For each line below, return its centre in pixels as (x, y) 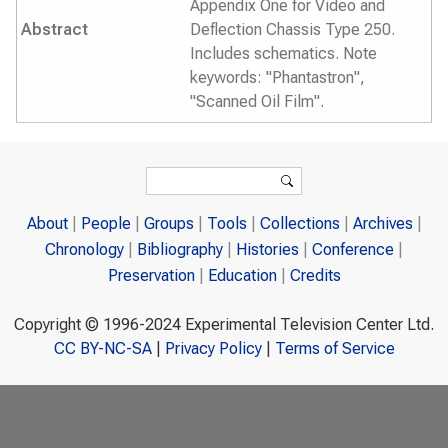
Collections (299, 224)
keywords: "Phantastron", (277, 77)
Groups (168, 224)
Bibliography (180, 250)
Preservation (151, 276)
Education (242, 276)
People (105, 224)
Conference (353, 250)
